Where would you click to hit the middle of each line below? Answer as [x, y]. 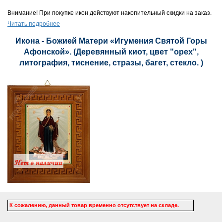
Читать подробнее [34, 24]
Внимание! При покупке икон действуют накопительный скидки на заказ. [110, 13]
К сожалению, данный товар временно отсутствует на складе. [94, 205]
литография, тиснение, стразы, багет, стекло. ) [111, 63]
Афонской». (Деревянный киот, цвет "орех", [111, 52]
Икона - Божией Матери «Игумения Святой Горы [111, 41]
